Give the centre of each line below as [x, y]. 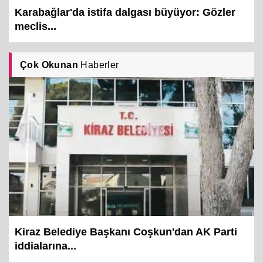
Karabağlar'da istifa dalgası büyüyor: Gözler [125, 26]
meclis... [36, 40]
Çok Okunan [49, 79]
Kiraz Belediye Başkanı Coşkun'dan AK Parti [126, 246]
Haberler [99, 79]
